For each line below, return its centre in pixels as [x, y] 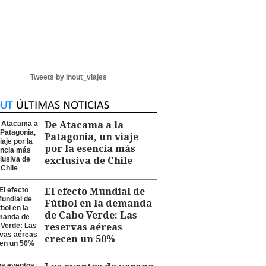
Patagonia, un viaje [91, 137]
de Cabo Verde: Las [91, 215]
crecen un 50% [80, 239]
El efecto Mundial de [95, 191]
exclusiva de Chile [88, 161]
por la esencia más [90, 149]
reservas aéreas [83, 227]
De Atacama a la [84, 125]
